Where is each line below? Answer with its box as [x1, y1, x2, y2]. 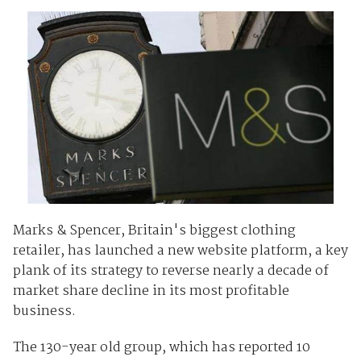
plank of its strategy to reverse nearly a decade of [12, 259, 329, 282]
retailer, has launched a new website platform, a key [12, 239, 348, 262]
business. [12, 300, 76, 322]
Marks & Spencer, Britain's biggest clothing [12, 219, 296, 242]
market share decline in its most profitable [12, 280, 289, 302]
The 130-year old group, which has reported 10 [12, 336, 310, 359]
